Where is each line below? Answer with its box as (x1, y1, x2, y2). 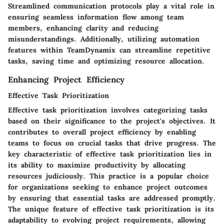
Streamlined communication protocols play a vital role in (8, 1, 214, 10)
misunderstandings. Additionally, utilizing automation (8, 34, 199, 43)
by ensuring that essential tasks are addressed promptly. (8, 193, 215, 202)
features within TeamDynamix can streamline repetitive (8, 45, 210, 54)
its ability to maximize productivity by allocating (8, 160, 185, 169)
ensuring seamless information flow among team (8, 12, 184, 21)
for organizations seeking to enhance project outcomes (8, 182, 207, 191)
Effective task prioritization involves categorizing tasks (8, 105, 207, 114)
